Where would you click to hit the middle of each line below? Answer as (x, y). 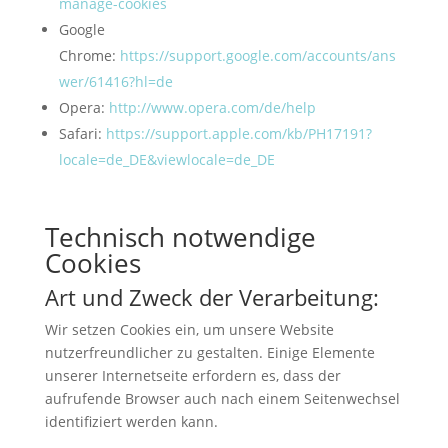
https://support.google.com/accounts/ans (257, 55)
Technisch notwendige (180, 236)
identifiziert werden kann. (131, 421)
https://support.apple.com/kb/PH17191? (238, 133)
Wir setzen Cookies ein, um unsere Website (189, 329)
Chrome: (87, 55)
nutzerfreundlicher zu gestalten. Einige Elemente (209, 352)
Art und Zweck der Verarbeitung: (211, 296)
